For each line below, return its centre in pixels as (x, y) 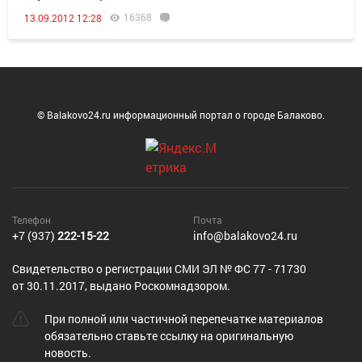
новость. (67, 353)
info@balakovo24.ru (245, 236)
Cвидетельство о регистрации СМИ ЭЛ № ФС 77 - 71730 (159, 269)
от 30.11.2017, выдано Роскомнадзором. (121, 286)
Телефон (32, 220)
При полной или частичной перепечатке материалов (183, 319)
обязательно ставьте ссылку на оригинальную (168, 336)
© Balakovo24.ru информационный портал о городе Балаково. (181, 115)
